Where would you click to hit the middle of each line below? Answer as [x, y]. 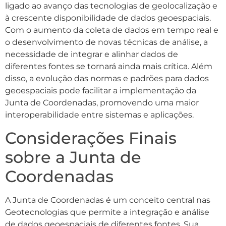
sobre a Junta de [73, 157]
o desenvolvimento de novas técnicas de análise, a [106, 42]
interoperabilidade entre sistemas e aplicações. [99, 115]
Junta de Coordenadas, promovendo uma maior [102, 103]
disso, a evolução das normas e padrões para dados [107, 79]
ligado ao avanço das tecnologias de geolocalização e [111, 6]
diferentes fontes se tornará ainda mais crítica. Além [109, 67]
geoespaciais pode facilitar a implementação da [101, 91]
